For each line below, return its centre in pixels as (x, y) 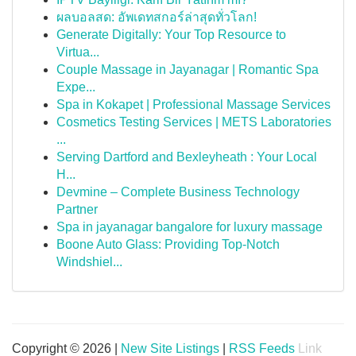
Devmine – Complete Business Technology (178, 192)
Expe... (76, 87)
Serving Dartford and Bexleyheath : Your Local (187, 157)
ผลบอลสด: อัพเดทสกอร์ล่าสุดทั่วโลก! (157, 17)
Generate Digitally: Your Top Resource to (171, 35)
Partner (77, 209)
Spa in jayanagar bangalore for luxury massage (190, 227)
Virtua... (78, 52)
